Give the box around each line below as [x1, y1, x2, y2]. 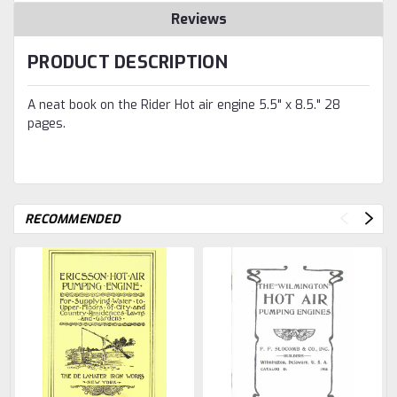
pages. [27, 114, 66, 132]
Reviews [170, 9, 227, 28]
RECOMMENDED [25, 210, 121, 228]
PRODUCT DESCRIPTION [27, 50, 228, 74]
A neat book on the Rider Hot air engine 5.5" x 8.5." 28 [27, 96, 340, 113]
